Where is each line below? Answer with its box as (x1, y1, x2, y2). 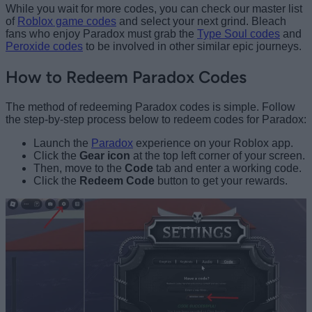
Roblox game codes (17, 15, 116, 28)
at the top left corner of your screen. (133, 149, 305, 162)
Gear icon (79, 149, 133, 162)
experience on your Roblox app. (133, 136, 293, 149)
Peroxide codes (6, 40, 83, 53)
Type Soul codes (197, 28, 280, 40)
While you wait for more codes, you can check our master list (6, 3, 302, 15)
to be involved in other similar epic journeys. (83, 40, 302, 53)
